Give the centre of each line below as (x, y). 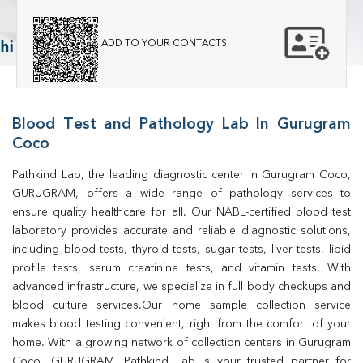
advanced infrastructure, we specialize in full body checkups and (181, 287)
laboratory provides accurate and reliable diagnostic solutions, (181, 231)
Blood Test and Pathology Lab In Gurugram (181, 125)
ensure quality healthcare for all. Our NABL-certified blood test (181, 212)
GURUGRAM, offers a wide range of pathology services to (181, 194)
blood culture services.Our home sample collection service (181, 305)
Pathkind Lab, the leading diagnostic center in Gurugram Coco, (181, 175)
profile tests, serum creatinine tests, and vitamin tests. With (181, 268)
